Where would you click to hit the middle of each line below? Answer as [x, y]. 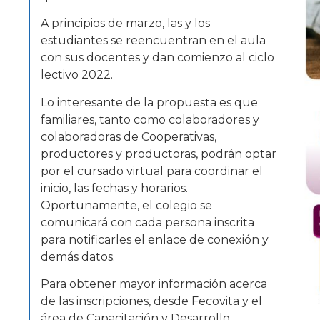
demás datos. [78, 256]
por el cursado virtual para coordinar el [152, 171]
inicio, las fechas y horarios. [114, 188]
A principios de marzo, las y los [125, 24]
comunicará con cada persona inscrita [147, 222]
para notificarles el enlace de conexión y [155, 239]
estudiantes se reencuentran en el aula [153, 41]
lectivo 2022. [77, 75]
